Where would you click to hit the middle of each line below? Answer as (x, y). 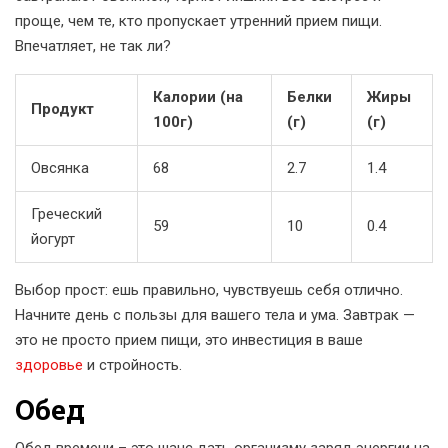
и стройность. (132, 365)
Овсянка (60, 168)
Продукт (62, 109)
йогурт (53, 239)
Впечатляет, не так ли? (93, 46)
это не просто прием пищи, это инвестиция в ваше (189, 340)
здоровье (49, 365)
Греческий (66, 214)
